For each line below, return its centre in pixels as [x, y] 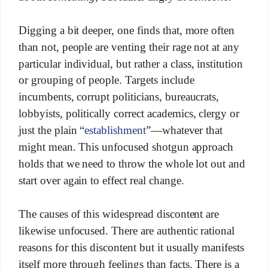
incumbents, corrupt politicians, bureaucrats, [119, 97]
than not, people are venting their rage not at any [129, 47]
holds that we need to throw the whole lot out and [132, 163]
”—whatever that [184, 130]
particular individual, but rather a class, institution [131, 63]
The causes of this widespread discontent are [119, 214]
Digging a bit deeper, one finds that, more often [127, 30]
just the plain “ [51, 130]
